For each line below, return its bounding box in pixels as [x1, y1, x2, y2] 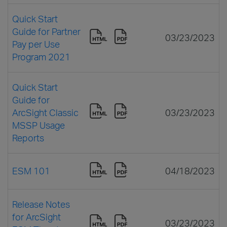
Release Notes [12, 198, 70, 210]
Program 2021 [12, 51, 70, 62]
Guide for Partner [12, 25, 81, 37]
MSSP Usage [12, 119, 65, 131]
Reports [12, 132, 44, 143]
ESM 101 [12, 165, 50, 176]
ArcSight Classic [12, 106, 79, 118]
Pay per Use [12, 38, 60, 50]
